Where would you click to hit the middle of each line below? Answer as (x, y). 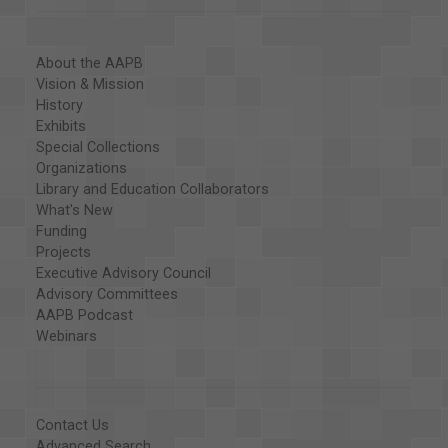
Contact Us (72, 425)
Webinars (66, 337)
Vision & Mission (89, 85)
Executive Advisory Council (123, 274)
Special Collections (97, 148)
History (59, 106)
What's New (74, 211)
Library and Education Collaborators (152, 190)
